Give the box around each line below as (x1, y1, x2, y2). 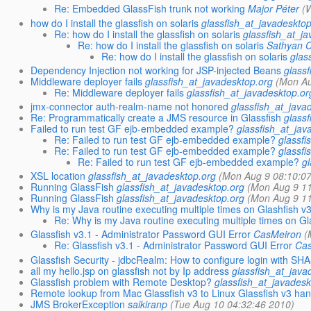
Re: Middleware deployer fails (54, 85, 185, 99)
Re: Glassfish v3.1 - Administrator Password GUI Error (54, 238, 293, 253)
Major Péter (248, 1, 300, 16)
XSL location (31, 169, 86, 183)
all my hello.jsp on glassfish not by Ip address (31, 263, 230, 278)
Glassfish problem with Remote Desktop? (31, 274, 212, 289)
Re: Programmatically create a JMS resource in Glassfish (31, 110, 282, 124)
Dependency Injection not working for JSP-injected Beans (31, 62, 282, 77)
